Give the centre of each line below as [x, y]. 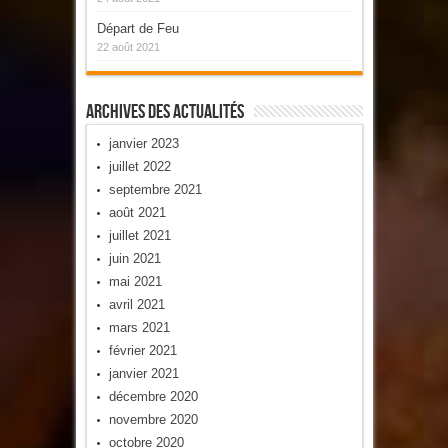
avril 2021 [136, 304]
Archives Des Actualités [164, 111]
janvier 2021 [143, 373]
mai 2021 [135, 281]
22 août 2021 [128, 46]
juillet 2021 [139, 235]
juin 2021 [134, 258]
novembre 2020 [153, 419]
